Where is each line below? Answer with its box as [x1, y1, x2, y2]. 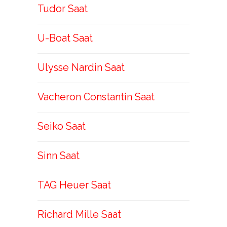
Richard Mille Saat [37, 208, 121, 220]
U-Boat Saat [37, 32, 93, 44]
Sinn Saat [37, 149, 80, 162]
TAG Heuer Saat [37, 179, 111, 191]
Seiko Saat [37, 120, 86, 132]
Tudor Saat [37, 3, 88, 15]
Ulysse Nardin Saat [37, 61, 125, 73]
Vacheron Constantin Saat [37, 91, 155, 103]
